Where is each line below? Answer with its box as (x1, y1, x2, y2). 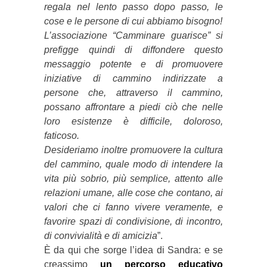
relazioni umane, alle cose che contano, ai (44, 187, 223, 198)
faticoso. (44, 130, 79, 141)
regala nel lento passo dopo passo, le (44, 1, 223, 12)
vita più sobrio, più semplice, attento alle (44, 173, 223, 184)
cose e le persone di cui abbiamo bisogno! (44, 15, 222, 26)
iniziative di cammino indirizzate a (44, 73, 223, 83)
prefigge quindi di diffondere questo (44, 44, 223, 55)
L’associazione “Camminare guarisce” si (44, 30, 223, 41)
